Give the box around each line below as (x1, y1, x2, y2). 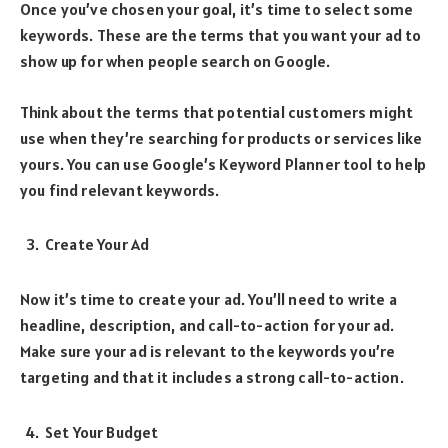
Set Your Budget (45, 421, 159, 442)
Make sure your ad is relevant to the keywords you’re (20, 341, 396, 362)
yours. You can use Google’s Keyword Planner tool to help (20, 153, 426, 174)
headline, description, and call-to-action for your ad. (20, 315, 395, 336)
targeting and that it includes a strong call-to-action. (20, 367, 404, 388)
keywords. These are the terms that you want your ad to (20, 25, 422, 46)
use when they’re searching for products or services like (20, 127, 422, 148)
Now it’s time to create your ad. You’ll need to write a (20, 289, 397, 310)
